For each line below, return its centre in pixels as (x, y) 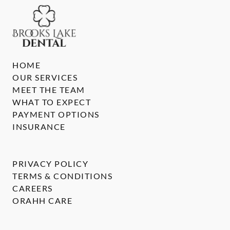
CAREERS (33, 188)
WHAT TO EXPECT (52, 102)
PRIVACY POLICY (50, 164)
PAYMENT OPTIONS (56, 114)
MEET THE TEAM (49, 90)
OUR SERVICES (45, 78)
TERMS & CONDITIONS (62, 176)
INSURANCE (39, 127)
